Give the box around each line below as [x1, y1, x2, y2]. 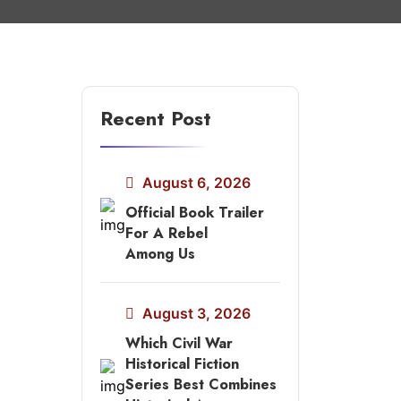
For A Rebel [125, 223, 208, 243]
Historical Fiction [125, 354, 239, 374]
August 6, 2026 [139, 174, 251, 192]
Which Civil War [125, 333, 233, 354]
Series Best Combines [125, 374, 277, 395]
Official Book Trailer [125, 202, 264, 223]
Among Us [125, 243, 195, 264]
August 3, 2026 [139, 304, 251, 322]
